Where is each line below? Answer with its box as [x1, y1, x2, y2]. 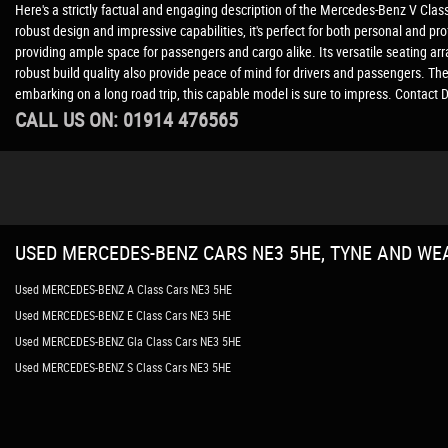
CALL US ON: [15, 106, 123, 133]
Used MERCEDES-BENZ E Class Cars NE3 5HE [15, 307, 231, 323]
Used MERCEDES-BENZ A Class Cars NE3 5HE [15, 281, 232, 297]
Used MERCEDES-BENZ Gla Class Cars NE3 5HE [15, 333, 241, 349]
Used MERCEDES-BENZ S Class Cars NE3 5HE [15, 359, 231, 375]
